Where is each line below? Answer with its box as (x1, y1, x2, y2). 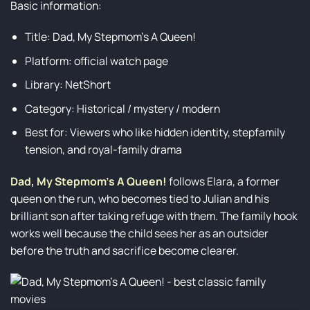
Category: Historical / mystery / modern (24, 100, 220, 116)
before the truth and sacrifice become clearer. (10, 242, 239, 258)
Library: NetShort (24, 77, 111, 93)
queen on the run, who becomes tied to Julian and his (10, 190, 269, 206)
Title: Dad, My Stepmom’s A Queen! (24, 29, 196, 45)
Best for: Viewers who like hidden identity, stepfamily (24, 125, 285, 140)
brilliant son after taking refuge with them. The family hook (10, 208, 298, 224)
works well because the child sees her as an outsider (10, 225, 268, 241)
